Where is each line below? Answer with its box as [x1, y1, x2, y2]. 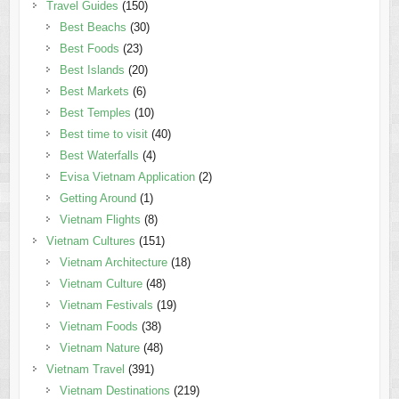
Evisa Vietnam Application [59, 170, 195, 184]
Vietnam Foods [59, 320, 138, 334]
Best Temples [59, 106, 131, 120]
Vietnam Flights [59, 213, 141, 227]
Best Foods [59, 42, 119, 56]
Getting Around [59, 191, 136, 206]
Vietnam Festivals [59, 298, 153, 313]
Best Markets [59, 85, 129, 99]
